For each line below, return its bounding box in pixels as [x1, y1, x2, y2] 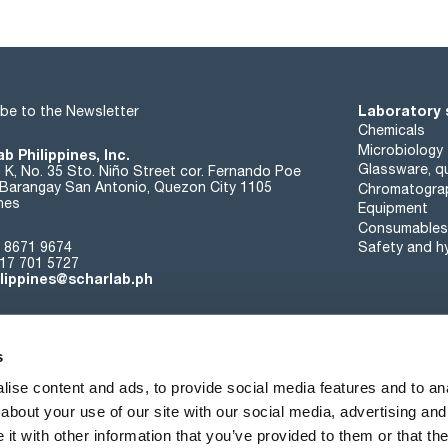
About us [79, 419, 141, 436]
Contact [237, 419, 293, 436]
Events [166, 419, 212, 436]
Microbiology [357, 141, 443, 158]
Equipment [357, 200, 428, 217]
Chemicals [357, 122, 425, 139]
